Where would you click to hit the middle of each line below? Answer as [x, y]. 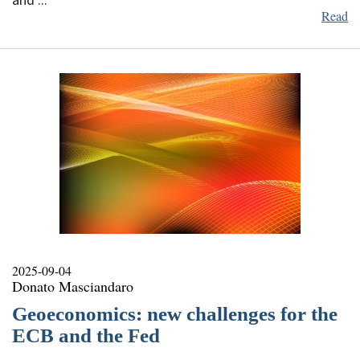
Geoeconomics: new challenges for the [175, 314]
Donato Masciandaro [73, 286]
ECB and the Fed [86, 336]
